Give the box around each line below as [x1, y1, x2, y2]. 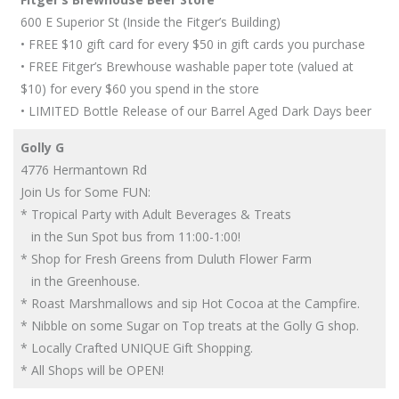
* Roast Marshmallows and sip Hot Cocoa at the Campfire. [20, 295, 363, 312]
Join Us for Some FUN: [20, 183, 151, 200]
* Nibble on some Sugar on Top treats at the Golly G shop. [20, 317, 359, 334]
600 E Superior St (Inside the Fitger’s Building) [20, 13, 281, 30]
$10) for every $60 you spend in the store [20, 80, 259, 97]
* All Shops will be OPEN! [20, 362, 171, 379]
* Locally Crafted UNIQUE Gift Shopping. [20, 339, 253, 356]
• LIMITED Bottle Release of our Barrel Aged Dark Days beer [20, 102, 371, 119]
